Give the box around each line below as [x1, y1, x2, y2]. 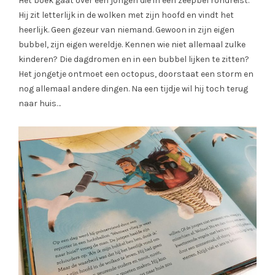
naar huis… [18, 98, 61, 109]
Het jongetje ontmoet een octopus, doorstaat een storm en [18, 69, 254, 80]
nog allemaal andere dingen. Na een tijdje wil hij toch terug [18, 83, 248, 95]
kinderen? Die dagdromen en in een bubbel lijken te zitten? [18, 54, 249, 65]
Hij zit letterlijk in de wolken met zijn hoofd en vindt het [18, 10, 234, 21]
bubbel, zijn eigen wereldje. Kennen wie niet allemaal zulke [18, 39, 246, 50]
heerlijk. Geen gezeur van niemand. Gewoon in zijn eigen [18, 25, 234, 36]
